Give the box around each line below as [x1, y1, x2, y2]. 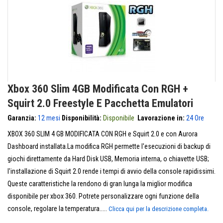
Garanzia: [7, 114, 36, 122]
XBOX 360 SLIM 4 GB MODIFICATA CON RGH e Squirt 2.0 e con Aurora [7, 130, 198, 138]
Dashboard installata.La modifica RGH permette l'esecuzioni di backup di [7, 142, 211, 150]
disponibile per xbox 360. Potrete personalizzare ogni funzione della [7, 192, 199, 200]
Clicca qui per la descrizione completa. [109, 205, 209, 213]
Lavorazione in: [137, 114, 185, 122]
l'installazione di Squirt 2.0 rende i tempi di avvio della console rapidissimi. [7, 167, 216, 175]
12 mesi [38, 114, 60, 122]
